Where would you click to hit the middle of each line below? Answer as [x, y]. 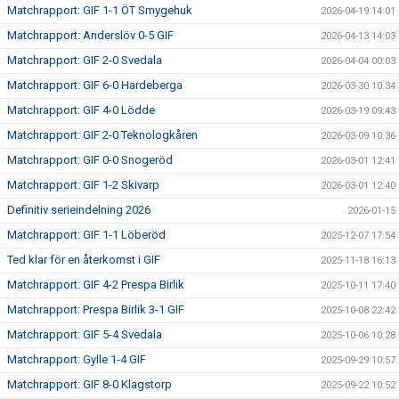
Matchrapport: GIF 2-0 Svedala [85, 60]
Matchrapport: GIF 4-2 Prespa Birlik [96, 285]
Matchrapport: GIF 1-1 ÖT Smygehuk [100, 10]
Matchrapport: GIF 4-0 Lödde [81, 110]
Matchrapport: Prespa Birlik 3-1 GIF [96, 309]
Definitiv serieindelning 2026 [79, 210]
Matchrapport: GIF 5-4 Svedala [85, 334]
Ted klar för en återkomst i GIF [84, 260]
